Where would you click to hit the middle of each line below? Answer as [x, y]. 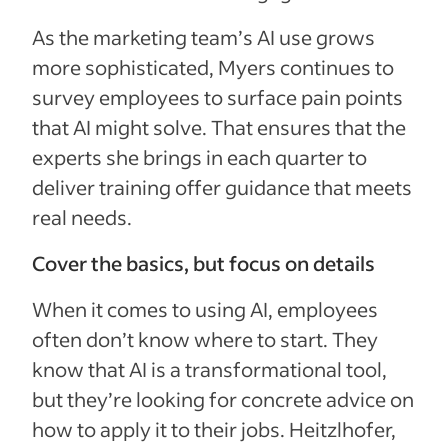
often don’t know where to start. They [205, 338]
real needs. [82, 216]
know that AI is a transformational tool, [209, 368]
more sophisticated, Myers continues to [213, 66]
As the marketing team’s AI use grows [203, 36]
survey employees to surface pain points [217, 96]
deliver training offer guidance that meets [222, 186]
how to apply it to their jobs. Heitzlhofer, [214, 428]
